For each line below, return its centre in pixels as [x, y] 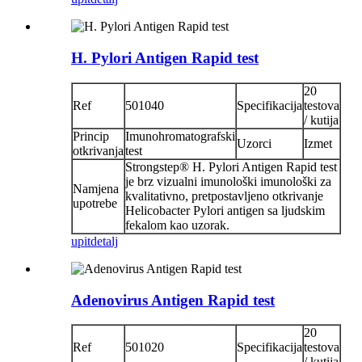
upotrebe [95, 203]
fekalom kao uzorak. [177, 225]
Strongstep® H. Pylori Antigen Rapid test [231, 166]
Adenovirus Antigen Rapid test [173, 300]
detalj [104, 241]
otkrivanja [98, 150]
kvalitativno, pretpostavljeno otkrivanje [224, 196]
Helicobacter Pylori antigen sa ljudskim [225, 210]
